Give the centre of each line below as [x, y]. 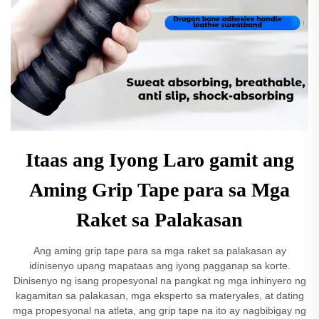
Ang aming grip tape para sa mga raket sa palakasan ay [159, 251]
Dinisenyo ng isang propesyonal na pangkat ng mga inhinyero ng [159, 281]
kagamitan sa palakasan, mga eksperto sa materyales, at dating [159, 296]
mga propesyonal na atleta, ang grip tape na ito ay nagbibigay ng [159, 310]
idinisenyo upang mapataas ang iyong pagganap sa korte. [159, 266]
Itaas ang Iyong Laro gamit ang [159, 160]
